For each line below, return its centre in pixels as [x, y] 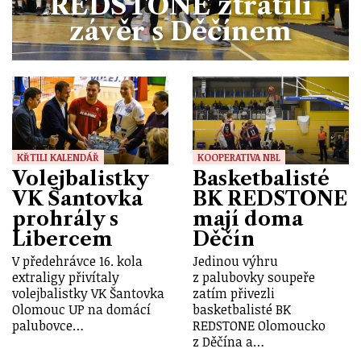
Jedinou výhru [235, 261]
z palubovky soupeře [254, 277]
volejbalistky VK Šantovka [88, 293]
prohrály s [65, 218]
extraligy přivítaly [66, 277]
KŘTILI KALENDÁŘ [58, 157]
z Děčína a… [228, 341]
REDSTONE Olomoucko [259, 325]
